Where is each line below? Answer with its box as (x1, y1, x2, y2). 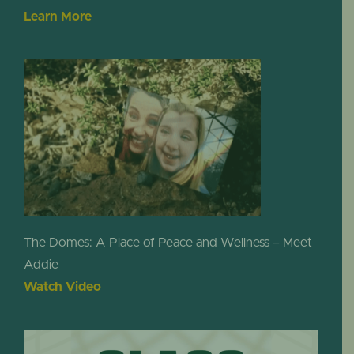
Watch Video (23, 281, 101, 293)
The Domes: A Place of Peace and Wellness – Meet (23, 236, 312, 249)
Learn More (23, 9, 92, 23)
